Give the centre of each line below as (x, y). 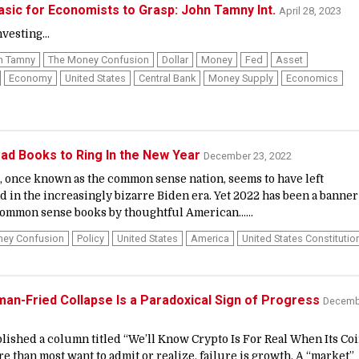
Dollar (175, 60)
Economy (30, 79)
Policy (91, 238)
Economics (312, 79)
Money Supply (241, 79)
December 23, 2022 (248, 155)
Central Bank (167, 79)
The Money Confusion (99, 60)
